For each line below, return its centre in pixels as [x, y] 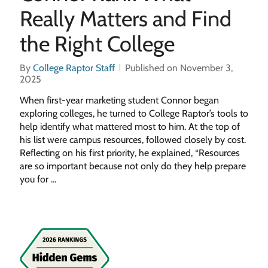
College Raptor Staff [74, 68]
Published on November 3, [179, 68]
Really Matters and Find [125, 19]
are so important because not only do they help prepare [133, 166]
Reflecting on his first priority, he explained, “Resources [130, 153]
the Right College [97, 44]
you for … [38, 179]
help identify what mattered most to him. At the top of [130, 127]
